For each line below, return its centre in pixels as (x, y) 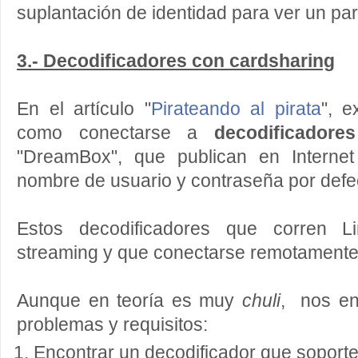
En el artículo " (84, 109)
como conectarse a (115, 133)
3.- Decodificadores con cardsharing (176, 61)
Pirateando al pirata (236, 109)
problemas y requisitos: (112, 325)
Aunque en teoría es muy (129, 301)
